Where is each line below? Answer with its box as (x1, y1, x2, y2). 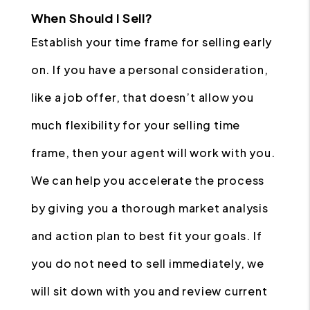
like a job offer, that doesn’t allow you (30, 90, 254, 104)
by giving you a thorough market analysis (30, 201, 268, 215)
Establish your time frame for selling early (30, 35, 273, 49)
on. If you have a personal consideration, (30, 62, 268, 77)
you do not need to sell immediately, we (30, 256, 264, 271)
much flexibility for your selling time (30, 118, 241, 132)
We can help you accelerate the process (30, 173, 265, 188)
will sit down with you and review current (30, 284, 268, 298)
